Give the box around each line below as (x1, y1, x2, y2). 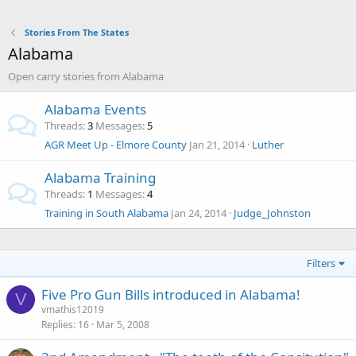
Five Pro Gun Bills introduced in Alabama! (41, 285, 300, 304)
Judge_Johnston (234, 206, 311, 220)
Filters (307, 256, 336, 270)
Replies (41, 318, 73, 331)
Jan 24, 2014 (171, 206, 226, 220)
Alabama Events (44, 100, 146, 118)
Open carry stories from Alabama (8, 69, 164, 83)
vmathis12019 (41, 303, 104, 316)
